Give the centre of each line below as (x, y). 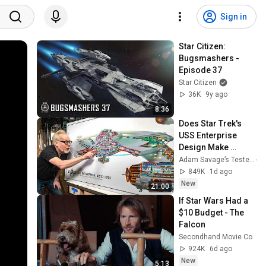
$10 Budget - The (212, 212)
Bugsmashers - (209, 58)
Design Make (204, 147)
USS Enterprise (208, 135)
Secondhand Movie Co (216, 237)
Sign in (234, 17)
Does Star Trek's (210, 123)
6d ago (221, 248)
